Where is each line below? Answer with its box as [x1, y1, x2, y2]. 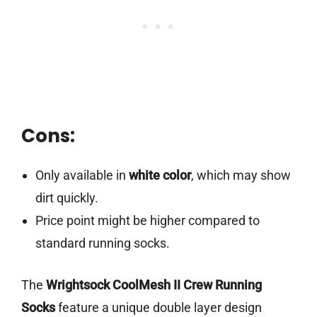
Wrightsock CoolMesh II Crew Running [46, 277, 262, 293]
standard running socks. [35, 236, 170, 251]
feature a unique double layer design [55, 300, 262, 316]
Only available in [35, 168, 129, 183]
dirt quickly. [35, 190, 98, 206]
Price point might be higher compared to [35, 213, 260, 229]
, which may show [190, 168, 291, 183]
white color [128, 168, 191, 183]
